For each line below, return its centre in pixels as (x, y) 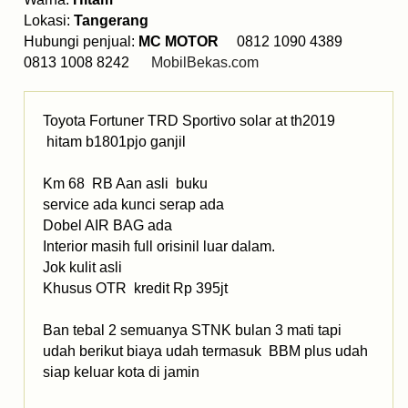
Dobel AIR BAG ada (107, 226)
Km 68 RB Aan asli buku (127, 184)
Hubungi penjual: (81, 42)
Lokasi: (49, 21)
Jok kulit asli (159, 268)
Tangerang (111, 21)
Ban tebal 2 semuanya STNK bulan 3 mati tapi (192, 331)
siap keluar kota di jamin (123, 372)
